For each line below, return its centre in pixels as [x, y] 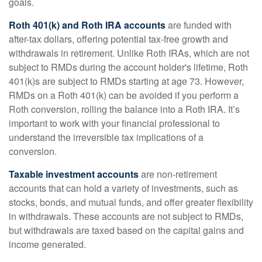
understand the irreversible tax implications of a [106, 137]
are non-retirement [178, 174]
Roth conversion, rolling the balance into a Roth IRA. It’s [124, 109]
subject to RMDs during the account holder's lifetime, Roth [128, 67]
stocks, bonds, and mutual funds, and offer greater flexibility [131, 202]
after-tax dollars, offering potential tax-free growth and [118, 39]
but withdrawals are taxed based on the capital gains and [126, 230]
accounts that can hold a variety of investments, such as [123, 188]
